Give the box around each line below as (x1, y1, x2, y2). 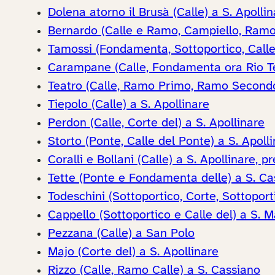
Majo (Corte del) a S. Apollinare (48, 245, 219, 258)
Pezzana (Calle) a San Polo (48, 227, 195, 240)
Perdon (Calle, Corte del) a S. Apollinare (48, 116, 265, 130)
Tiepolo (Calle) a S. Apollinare (48, 98, 209, 111)
